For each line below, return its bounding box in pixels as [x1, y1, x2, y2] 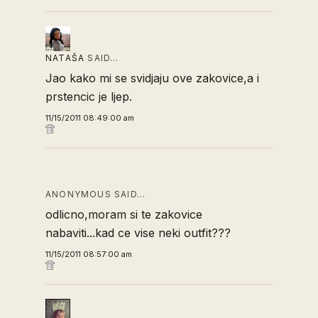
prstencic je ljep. [45, 89, 132, 104]
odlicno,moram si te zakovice [45, 207, 202, 221]
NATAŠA [45, 53, 85, 63]
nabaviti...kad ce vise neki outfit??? [45, 226, 231, 240]
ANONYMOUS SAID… [45, 189, 146, 199]
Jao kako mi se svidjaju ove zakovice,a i [45, 71, 259, 85]
